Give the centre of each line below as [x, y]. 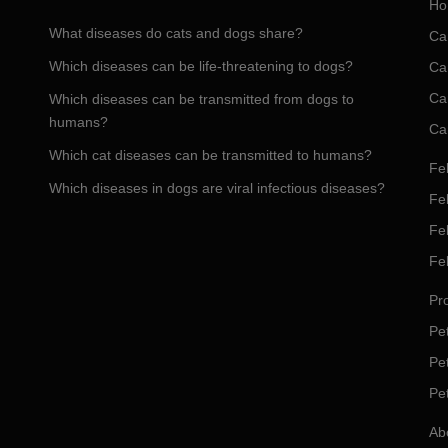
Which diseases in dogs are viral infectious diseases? [217, 188]
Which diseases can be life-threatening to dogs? [201, 66]
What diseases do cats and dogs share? [176, 33]
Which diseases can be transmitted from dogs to [201, 99]
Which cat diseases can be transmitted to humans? [210, 155]
